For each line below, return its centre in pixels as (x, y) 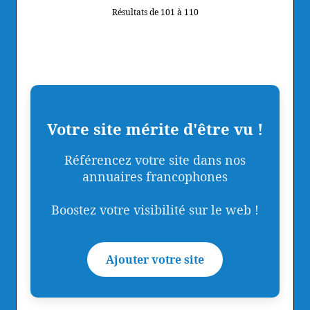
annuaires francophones (155, 176)
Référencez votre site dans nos (155, 159)
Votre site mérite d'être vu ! (155, 128)
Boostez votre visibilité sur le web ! (155, 209)
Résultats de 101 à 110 (155, 12)
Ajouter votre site (155, 259)
